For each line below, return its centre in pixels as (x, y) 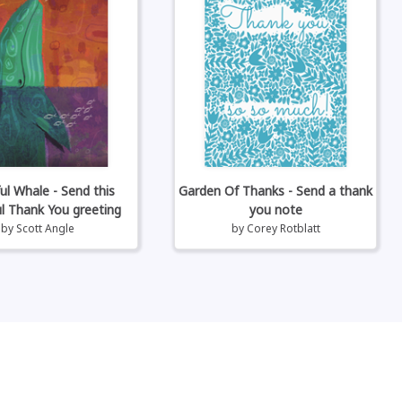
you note (275, 209)
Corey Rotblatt (283, 228)
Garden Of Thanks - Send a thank (276, 190)
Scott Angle (45, 228)
